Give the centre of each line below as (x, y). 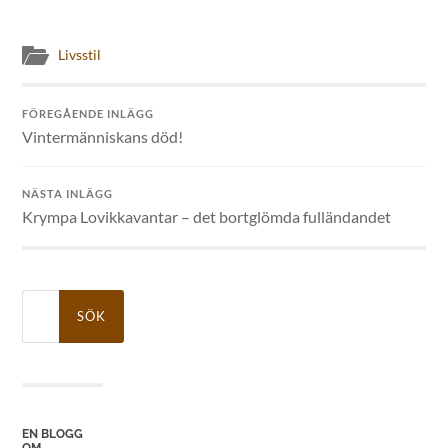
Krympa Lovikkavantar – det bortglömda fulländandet (207, 216)
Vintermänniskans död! (103, 136)
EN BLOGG (53, 433)
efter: (35, 314)
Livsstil (80, 54)
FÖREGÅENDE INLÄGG (88, 113)
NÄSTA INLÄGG (68, 193)
